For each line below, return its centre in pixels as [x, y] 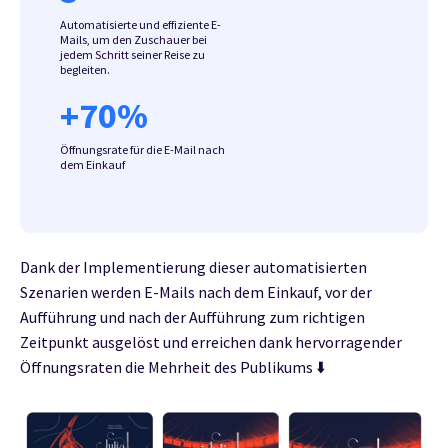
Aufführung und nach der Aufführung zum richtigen [192, 316]
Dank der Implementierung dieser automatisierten [193, 266]
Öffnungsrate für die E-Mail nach [142, 149]
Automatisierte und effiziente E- [140, 24]
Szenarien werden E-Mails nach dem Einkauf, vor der [196, 291]
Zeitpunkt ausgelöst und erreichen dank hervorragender [211, 341]
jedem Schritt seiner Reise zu [132, 54]
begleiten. [85, 69]
